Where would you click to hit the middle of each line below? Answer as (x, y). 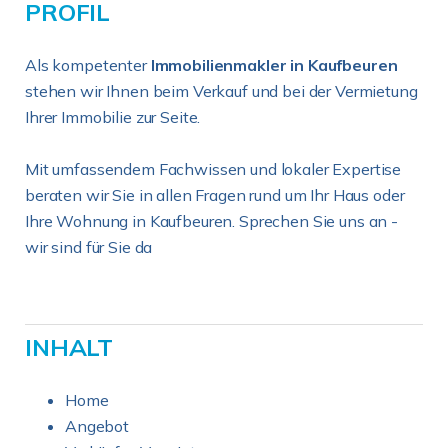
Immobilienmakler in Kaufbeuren (274, 65)
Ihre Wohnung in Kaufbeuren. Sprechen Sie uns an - (211, 221)
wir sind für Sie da (89, 247)
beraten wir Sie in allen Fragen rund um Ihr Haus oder (215, 195)
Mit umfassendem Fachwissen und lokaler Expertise (213, 169)
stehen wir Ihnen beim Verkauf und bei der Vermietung (221, 91)
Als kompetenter (88, 65)
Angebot (97, 426)
